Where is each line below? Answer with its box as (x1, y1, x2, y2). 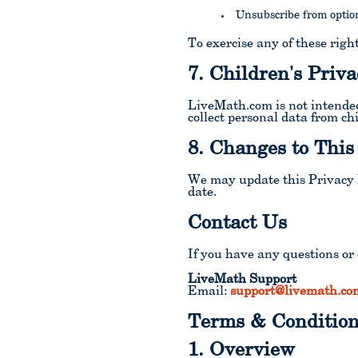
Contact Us (188, 214, 288, 233)
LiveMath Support (188, 273, 297, 286)
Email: (188, 285, 231, 298)
